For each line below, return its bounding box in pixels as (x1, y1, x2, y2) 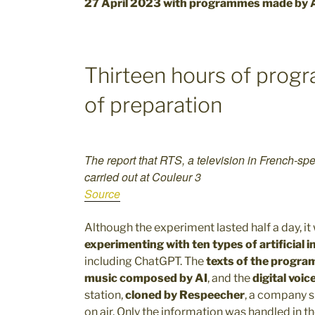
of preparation (84, 91, 222, 117)
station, (84, 288, 125, 302)
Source (84, 186, 120, 202)
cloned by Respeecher (125, 288, 245, 302)
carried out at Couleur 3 (84, 169, 201, 186)
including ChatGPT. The (84, 255, 206, 269)
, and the (207, 271, 252, 285)
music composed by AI (84, 271, 207, 285)
